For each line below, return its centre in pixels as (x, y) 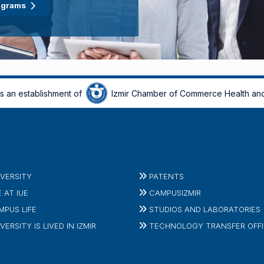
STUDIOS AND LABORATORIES (204, 209)
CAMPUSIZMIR (175, 192)
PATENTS (166, 176)
